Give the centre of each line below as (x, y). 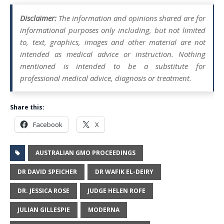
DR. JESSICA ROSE (43, 190)
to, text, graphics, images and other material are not (113, 42)
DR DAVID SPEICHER (47, 171)
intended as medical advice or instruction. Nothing (113, 54)
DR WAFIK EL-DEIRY (124, 171)
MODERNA (104, 209)
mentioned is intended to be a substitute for (113, 66)
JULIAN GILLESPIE (44, 209)
